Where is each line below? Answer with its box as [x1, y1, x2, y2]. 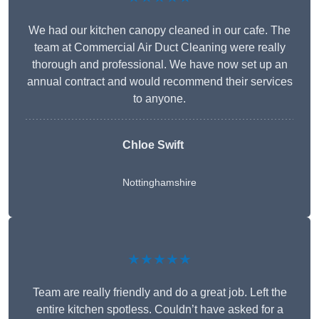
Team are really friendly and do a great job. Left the [32, 286, 287, 299]
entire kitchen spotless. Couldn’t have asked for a [36, 303, 283, 316]
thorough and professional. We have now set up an [31, 58, 288, 71]
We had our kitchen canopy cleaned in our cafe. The [28, 24, 291, 37]
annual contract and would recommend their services [26, 75, 293, 88]
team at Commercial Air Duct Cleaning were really [33, 41, 286, 54]
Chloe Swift [122, 139, 184, 152]
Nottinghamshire [122, 177, 197, 189]
